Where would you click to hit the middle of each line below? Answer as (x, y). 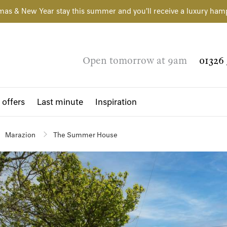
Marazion (20, 135)
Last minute (60, 102)
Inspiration (116, 102)
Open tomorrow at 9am (135, 61)
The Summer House (85, 135)
